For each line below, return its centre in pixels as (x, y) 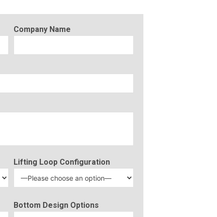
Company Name (42, 30)
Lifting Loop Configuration (62, 162)
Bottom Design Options (56, 205)
